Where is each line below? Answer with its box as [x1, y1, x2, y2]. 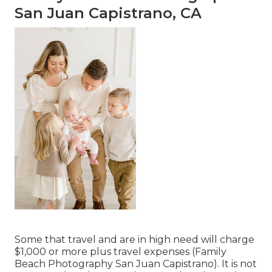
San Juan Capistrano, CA [15, 4, 202, 22]
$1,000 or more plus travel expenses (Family [15, 246, 226, 258]
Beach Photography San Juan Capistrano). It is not [15, 258, 257, 270]
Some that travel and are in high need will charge [15, 234, 254, 246]
